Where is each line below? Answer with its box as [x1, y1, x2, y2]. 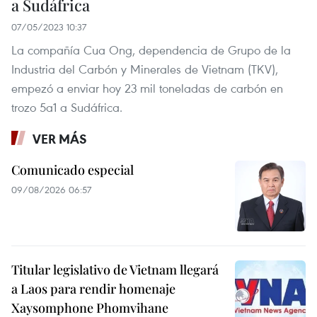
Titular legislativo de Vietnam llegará [11, 260, 219, 278]
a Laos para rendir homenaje [11, 279, 175, 297]
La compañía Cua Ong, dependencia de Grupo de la [11, 41, 291, 58]
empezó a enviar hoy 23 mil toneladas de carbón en [11, 79, 283, 96]
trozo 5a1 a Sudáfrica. [11, 98, 122, 115]
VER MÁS [33, 129, 87, 147]
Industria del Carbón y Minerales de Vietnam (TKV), [11, 60, 278, 77]
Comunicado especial [11, 161, 134, 178]
